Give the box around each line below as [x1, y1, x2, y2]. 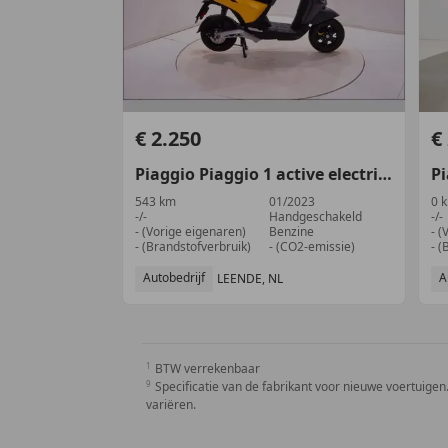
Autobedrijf [143, 268, 205, 286]
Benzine [269, 222, 315, 240]
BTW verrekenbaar [155, 359, 260, 377]
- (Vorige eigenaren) [135, 222, 246, 240]
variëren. [146, 395, 196, 413]
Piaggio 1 [199, 162, 272, 185]
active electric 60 [276, 162, 378, 185]
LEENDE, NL [217, 269, 283, 287]
